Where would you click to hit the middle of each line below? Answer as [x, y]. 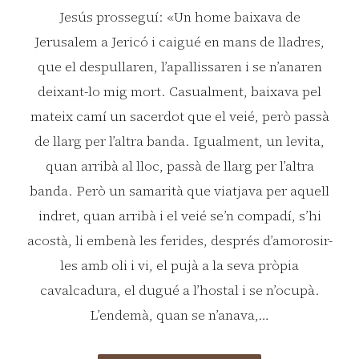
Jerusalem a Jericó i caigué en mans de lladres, [179, 41]
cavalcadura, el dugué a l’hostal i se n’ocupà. [179, 290]
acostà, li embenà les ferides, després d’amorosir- [179, 240]
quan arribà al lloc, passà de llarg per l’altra [179, 165]
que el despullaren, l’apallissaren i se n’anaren [179, 66]
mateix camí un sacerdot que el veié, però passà [179, 116]
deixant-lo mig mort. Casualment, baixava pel [179, 91]
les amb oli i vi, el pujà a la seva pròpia [179, 265]
